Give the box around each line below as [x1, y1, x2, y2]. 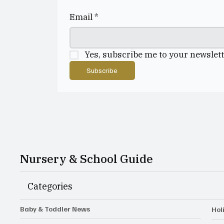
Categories [27, 180, 73, 192]
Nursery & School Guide [20, 151, 153, 166]
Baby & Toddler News [20, 204, 91, 213]
